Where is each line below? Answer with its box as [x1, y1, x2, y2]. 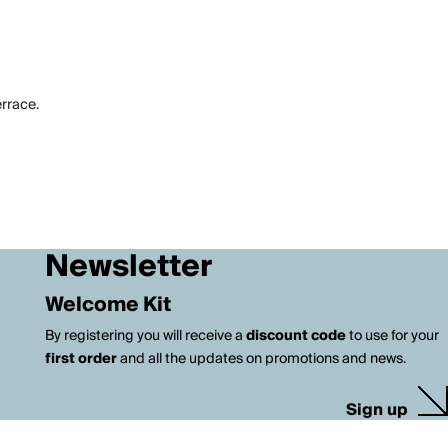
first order [44, 347, 117, 371]
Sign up [346, 396, 408, 424]
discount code [245, 324, 346, 348]
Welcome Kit [44, 288, 171, 322]
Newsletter [44, 241, 212, 293]
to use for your [345, 324, 439, 348]
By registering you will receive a [44, 324, 246, 348]
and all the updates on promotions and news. [116, 347, 406, 371]
